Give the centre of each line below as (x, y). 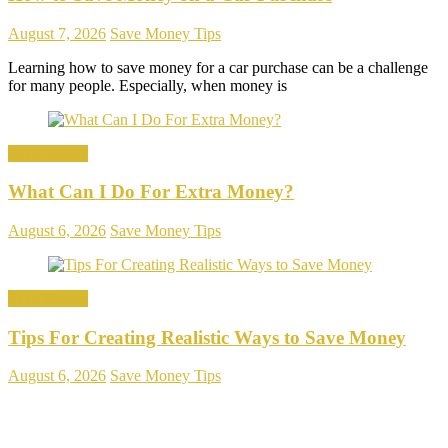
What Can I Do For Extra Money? (151, 192)
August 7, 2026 (57, 33)
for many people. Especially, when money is (147, 85)
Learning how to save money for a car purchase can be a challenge (218, 67)
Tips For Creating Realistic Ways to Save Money (207, 337)
